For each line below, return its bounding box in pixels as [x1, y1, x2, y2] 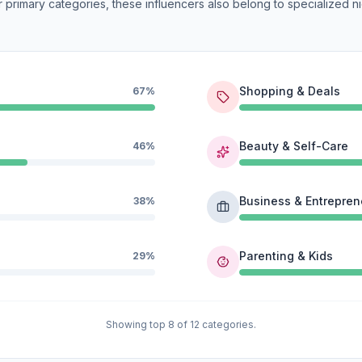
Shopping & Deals [239, 84, 340, 98]
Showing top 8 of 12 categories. [106, 318, 256, 330]
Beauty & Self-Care [239, 139, 348, 153]
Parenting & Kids [239, 249, 333, 263]
